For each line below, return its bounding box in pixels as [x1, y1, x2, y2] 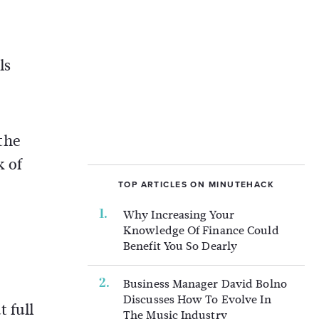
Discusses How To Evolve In [123, 291, 271, 308]
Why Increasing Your [123, 206, 234, 223]
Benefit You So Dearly [123, 238, 238, 254]
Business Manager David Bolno [123, 276, 287, 292]
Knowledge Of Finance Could [123, 222, 279, 239]
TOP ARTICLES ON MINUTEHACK [117, 179, 275, 189]
